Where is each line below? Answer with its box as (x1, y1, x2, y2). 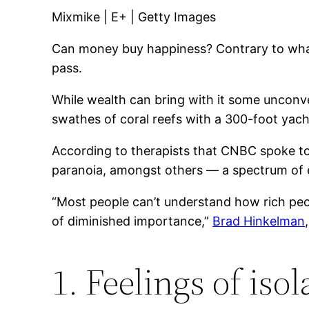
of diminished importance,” (52, 214, 213, 229)
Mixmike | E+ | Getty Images (52, 10, 217, 25)
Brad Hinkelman (212, 214, 306, 229)
